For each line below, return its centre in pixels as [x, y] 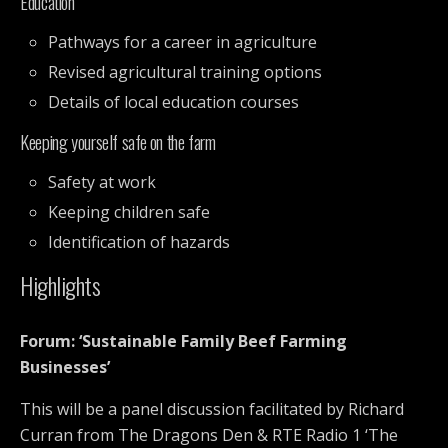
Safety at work [102, 182]
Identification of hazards [139, 242]
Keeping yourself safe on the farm [118, 142]
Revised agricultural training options [185, 71]
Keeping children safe [129, 212]
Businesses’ [65, 367]
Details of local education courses [174, 102]
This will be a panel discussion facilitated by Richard [212, 409]
